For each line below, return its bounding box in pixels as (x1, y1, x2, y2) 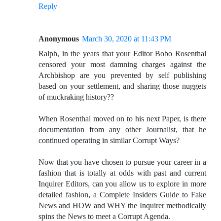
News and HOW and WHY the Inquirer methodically (38, 201, 206, 210)
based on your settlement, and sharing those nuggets (38, 82, 206, 91)
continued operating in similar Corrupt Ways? (38, 136, 180, 145)
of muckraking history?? (38, 93, 114, 102)
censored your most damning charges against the (38, 60, 206, 69)
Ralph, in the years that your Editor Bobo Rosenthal (38, 49, 206, 58)
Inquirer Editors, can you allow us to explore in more (38, 180, 206, 188)
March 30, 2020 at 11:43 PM (82, 35, 171, 43)
